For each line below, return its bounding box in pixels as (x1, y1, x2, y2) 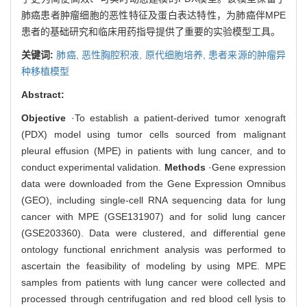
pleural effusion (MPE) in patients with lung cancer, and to (21, 145, 286, 156)
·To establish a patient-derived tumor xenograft (66, 112, 286, 123)
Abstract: (21, 88, 64, 100)
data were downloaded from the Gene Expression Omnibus (21, 177, 286, 189)
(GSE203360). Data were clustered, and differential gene (21, 227, 286, 238)
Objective (21, 112, 66, 123)
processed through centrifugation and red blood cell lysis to (21, 293, 286, 304)
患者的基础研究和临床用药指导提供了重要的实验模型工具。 (21, 25, 280, 37)
